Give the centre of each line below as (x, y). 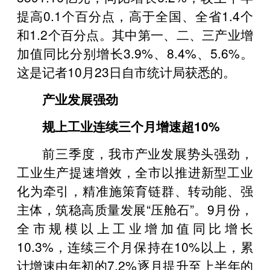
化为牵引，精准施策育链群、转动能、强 (135, 190)
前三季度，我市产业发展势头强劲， (148, 153)
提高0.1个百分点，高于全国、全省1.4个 (135, 15)
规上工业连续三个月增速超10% (131, 126)
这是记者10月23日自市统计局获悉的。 (126, 71)
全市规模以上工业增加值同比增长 (135, 228)
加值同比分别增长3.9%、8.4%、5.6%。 (135, 53)
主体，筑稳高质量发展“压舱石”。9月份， (135, 209)
